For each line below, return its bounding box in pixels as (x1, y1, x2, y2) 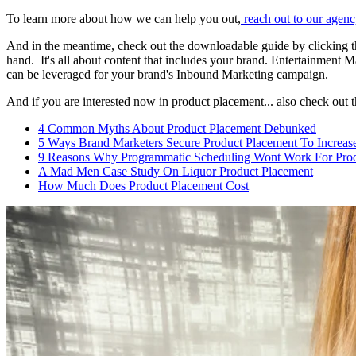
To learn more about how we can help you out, (6, 11, 241, 25)
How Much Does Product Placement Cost (38, 178, 249, 192)
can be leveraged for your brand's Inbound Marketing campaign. (6, 67, 328, 81)
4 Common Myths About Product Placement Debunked (38, 121, 316, 135)
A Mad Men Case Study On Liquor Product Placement (38, 164, 313, 178)
